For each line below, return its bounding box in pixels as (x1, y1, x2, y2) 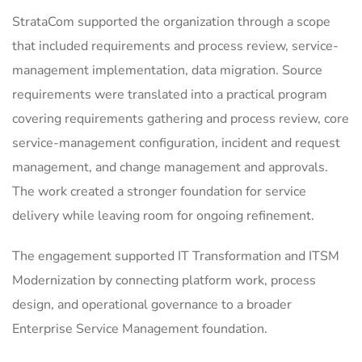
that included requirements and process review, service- (12, 37, 339, 56)
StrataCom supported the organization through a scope (12, 13, 330, 32)
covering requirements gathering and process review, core (12, 110, 349, 128)
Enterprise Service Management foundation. (12, 320, 267, 339)
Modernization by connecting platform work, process (12, 271, 316, 290)
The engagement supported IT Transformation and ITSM (12, 247, 339, 266)
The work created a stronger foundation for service (12, 183, 306, 201)
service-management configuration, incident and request (12, 134, 340, 153)
